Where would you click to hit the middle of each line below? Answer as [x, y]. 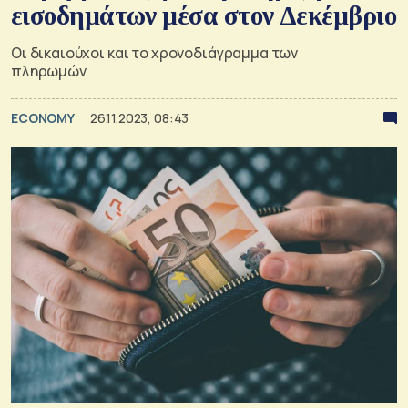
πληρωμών [49, 71]
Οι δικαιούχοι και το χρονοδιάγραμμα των [155, 52]
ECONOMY [44, 117]
